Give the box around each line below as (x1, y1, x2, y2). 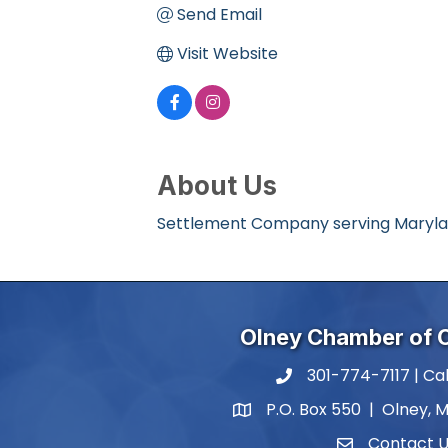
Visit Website (177, 42, 278, 66)
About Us (157, 170, 277, 202)
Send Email (177, 3, 262, 27)
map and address (232, 401, 370, 425)
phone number (275, 367, 393, 391)
